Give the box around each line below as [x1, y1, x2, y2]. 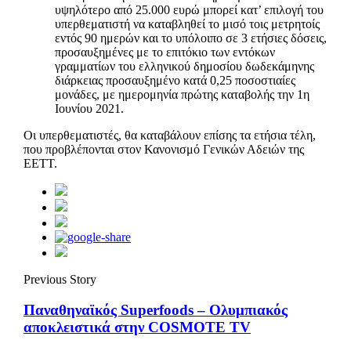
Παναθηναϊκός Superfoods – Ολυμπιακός [24, 301, 288, 318]
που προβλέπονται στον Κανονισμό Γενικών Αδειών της [24, 142, 304, 156]
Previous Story [24, 272, 96, 286]
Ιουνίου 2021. [55, 101, 124, 115]
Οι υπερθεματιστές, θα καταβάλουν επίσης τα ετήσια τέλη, [24, 128, 316, 142]
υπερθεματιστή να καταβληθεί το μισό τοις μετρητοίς [55, 16, 320, 31]
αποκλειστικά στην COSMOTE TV [24, 318, 251, 335]
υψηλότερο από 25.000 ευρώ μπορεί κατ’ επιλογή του [55, 2, 324, 16]
